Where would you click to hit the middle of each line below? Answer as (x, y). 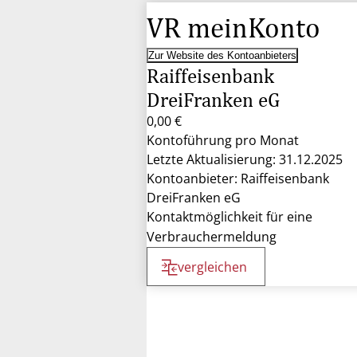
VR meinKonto (233, 27)
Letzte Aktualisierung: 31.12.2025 (245, 159)
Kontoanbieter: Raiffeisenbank (238, 178)
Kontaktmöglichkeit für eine (229, 217)
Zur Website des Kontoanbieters (222, 55)
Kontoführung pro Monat (223, 140)
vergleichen (212, 267)
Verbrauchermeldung (212, 237)
